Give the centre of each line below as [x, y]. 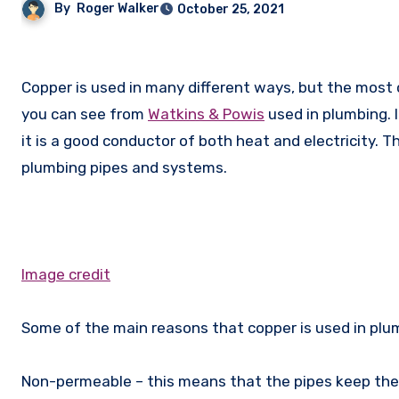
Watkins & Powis [206, 114]
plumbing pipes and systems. [124, 168]
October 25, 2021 [231, 10]
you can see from [85, 114]
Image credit [66, 275]
